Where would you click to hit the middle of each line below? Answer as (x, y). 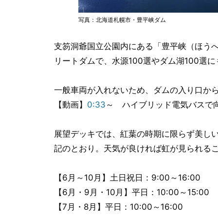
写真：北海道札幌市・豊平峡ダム (122, 20)
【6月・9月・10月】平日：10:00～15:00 (131, 192)
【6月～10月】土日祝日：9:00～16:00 (127, 178)
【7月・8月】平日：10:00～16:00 (118, 207)
